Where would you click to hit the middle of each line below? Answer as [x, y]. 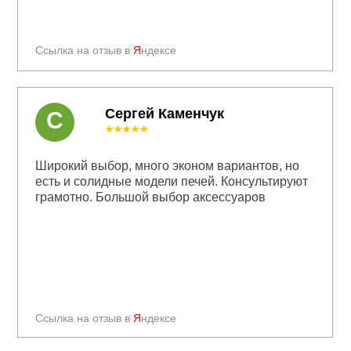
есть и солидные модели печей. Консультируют [171, 181]
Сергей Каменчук [165, 113]
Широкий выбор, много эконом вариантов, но [167, 165]
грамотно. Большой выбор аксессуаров [150, 197]
